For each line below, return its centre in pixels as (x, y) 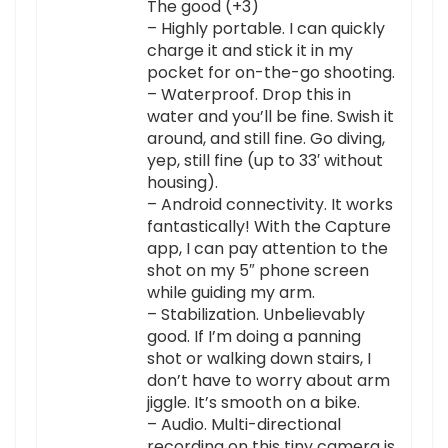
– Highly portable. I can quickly (266, 29)
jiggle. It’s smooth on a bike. (253, 403)
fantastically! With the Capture (269, 227)
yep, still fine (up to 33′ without (265, 161)
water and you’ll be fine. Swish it (270, 117)
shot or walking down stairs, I (259, 359)
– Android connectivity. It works (270, 205)
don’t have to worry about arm (268, 381)
